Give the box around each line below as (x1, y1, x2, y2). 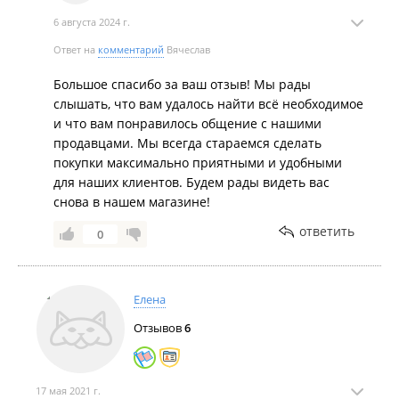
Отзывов (134, 320, 184, 336)
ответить (299, 223, 354, 240)
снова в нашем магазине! (53, 193, 210, 210)
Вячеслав (164, 43, 210, 56)
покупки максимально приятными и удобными (53, 154, 342, 171)
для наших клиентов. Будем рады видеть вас (53, 174, 330, 191)
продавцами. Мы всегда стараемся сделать (53, 134, 322, 151)
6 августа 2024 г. (53, 15, 130, 28)
